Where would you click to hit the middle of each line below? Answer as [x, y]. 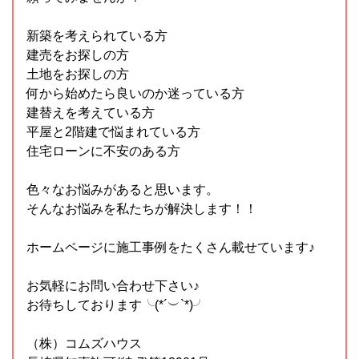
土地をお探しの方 [78, 74]
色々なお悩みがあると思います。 [123, 189]
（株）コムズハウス [84, 343]
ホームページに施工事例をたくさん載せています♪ [171, 247]
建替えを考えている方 [91, 112]
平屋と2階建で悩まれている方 [113, 131]
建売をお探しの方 [78, 54]
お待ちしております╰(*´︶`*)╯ [116, 305]
